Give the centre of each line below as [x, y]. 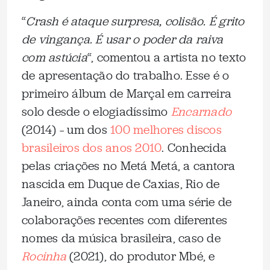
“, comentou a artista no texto [167, 57]
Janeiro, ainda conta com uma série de [127, 202]
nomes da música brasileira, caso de [121, 238]
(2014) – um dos [66, 130]
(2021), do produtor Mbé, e [140, 256]
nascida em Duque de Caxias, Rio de [121, 184]
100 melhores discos [166, 130]
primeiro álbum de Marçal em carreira [127, 93]
